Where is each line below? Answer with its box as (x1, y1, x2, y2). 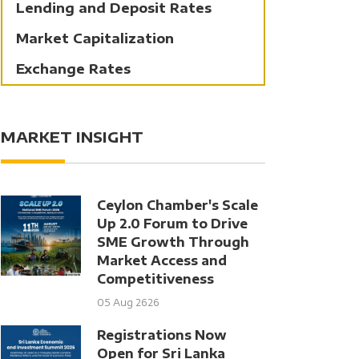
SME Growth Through (97, 234, 249, 249)
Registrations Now (97, 327, 227, 342)
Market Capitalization (16, 30, 174, 46)
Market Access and (97, 252, 227, 268)
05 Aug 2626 (97, 296, 159, 309)
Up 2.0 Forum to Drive (97, 216, 248, 231)
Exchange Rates (16, 61, 131, 77)
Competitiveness (97, 271, 214, 286)
